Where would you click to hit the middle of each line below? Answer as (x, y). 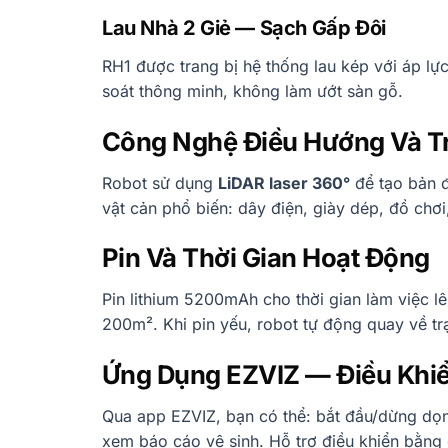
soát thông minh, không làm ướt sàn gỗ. (252, 90)
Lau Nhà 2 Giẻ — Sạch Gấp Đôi (244, 27)
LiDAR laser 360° (284, 182)
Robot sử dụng (160, 182)
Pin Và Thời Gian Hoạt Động (266, 258)
